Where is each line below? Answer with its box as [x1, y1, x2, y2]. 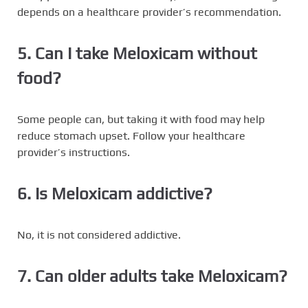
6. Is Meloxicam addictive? [17, 184, 212, 203]
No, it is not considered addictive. [17, 228, 181, 242]
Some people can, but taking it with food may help [17, 113, 265, 126]
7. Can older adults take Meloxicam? [17, 267, 287, 286]
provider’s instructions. [17, 146, 130, 159]
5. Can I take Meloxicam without [17, 44, 257, 63]
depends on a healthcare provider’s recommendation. [17, 5, 281, 19]
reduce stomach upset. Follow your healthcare [17, 129, 245, 143]
